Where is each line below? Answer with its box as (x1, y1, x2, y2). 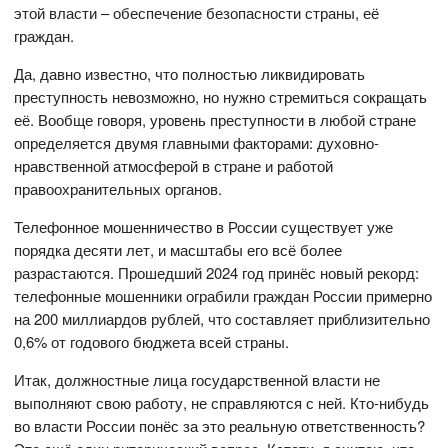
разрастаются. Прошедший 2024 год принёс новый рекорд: (14, 262, 420, 284)
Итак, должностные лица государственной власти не (14, 369, 381, 391)
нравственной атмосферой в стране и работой (14, 155, 334, 177)
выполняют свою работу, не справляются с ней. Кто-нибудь (14, 392, 430, 414)
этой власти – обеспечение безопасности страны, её (14, 2, 380, 24)
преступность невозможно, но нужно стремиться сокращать (14, 86, 428, 108)
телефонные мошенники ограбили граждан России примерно (14, 285, 433, 307)
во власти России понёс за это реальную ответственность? (14, 415, 426, 437)
